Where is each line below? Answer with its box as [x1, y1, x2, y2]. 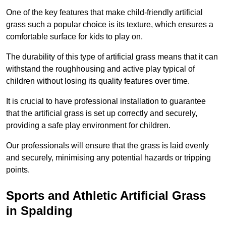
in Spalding [6, 204, 73, 218]
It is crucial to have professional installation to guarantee [6, 97, 206, 106]
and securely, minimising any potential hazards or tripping [6, 153, 211, 162]
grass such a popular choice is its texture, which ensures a [6, 20, 213, 29]
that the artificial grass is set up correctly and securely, [6, 109, 197, 118]
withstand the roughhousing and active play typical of [6, 65, 195, 74]
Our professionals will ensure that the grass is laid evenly [6, 141, 209, 150]
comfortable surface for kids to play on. [6, 32, 143, 41]
